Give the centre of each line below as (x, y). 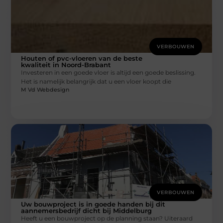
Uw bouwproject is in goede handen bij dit (93, 204)
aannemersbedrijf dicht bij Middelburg (87, 211)
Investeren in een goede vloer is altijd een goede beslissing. (109, 72)
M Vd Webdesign (45, 90)
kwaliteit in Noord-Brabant (66, 64)
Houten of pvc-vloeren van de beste (82, 58)
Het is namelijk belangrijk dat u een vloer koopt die (96, 81)
